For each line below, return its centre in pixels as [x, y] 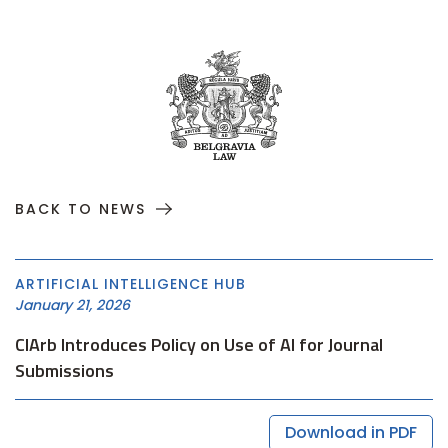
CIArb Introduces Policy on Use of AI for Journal [199, 344]
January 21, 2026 [72, 305]
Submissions [64, 370]
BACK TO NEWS [80, 209]
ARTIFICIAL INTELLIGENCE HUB [130, 284]
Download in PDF [351, 432]
